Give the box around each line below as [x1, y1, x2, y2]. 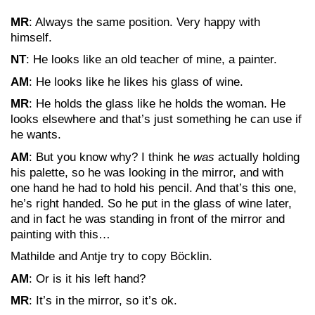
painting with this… [11, 227, 110, 241]
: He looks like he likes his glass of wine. [29, 75, 243, 89]
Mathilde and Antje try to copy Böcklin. [11, 250, 212, 263]
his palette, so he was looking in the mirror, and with [11, 165, 283, 179]
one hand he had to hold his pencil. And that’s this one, [11, 181, 297, 195]
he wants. [11, 128, 61, 141]
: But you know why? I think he [29, 150, 193, 164]
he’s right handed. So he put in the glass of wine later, [11, 196, 292, 210]
